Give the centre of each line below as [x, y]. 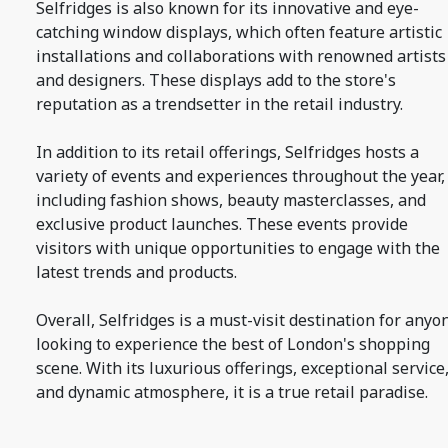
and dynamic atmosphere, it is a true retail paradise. [232, 392]
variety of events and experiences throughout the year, [240, 176]
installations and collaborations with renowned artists [241, 56]
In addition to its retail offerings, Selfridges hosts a [227, 152]
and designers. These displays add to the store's [216, 80]
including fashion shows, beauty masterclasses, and [231, 200]
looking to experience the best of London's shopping [233, 344]
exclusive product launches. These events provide [222, 224]
